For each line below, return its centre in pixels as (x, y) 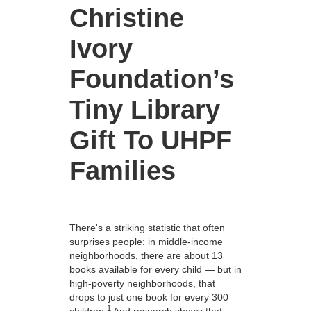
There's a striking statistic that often (147, 228)
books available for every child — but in (155, 270)
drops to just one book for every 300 (149, 297)
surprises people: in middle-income (146, 242)
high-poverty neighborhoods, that (142, 284)
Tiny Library (145, 110)
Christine (127, 18)
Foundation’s (152, 79)
